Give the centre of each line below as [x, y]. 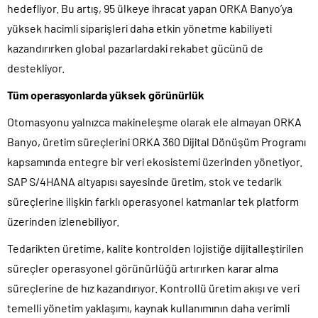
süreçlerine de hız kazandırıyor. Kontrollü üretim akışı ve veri [153, 287]
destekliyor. [36, 67]
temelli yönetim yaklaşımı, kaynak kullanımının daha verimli [148, 307]
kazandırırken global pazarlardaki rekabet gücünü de [135, 48]
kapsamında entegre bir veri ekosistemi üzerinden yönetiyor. [155, 161]
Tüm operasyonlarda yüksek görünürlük [106, 94]
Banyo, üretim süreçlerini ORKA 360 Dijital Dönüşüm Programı [157, 141]
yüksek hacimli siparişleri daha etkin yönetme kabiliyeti [139, 28]
